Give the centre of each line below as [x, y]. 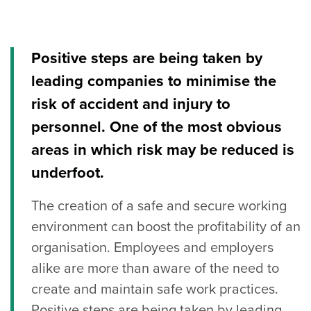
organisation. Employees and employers [152, 248]
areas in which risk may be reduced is [163, 150]
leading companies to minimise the [154, 82]
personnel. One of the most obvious [157, 127]
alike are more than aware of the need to [155, 269]
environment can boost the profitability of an [166, 227]
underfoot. [68, 173]
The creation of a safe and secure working [159, 207]
